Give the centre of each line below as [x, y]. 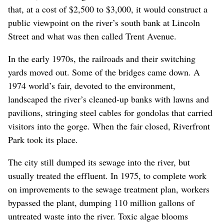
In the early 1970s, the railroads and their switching [102, 58]
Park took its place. [43, 139]
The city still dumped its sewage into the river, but [99, 162]
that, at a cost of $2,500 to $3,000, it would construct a [108, 9]
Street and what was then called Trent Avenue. [92, 36]
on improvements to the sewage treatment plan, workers [109, 189]
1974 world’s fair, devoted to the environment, [92, 85]
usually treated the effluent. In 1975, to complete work [107, 175]
